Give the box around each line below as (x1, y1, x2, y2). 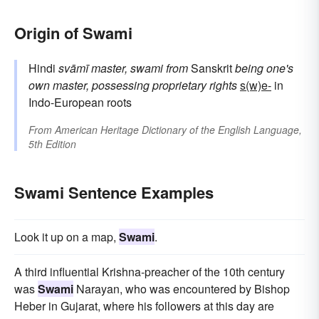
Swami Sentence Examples (14, 181, 214, 204)
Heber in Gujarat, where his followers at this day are (14, 298, 274, 315)
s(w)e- (240, 77, 271, 94)
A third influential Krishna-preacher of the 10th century (14, 263, 285, 281)
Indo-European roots (28, 94, 132, 111)
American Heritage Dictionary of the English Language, (55, 122, 302, 137)
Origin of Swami (14, 21, 132, 45)
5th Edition (28, 137, 76, 152)
